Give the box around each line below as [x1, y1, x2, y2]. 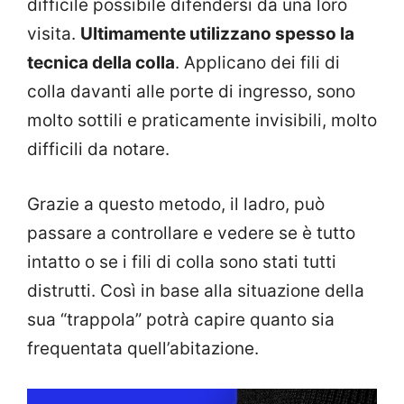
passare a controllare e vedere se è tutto [27, 222, 355, 243]
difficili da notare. [27, 139, 170, 161]
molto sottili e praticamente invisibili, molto [27, 110, 377, 132]
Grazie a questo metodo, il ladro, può [27, 193, 325, 215]
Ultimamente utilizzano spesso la [80, 23, 354, 45]
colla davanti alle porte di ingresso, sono [27, 81, 355, 103]
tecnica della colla [27, 52, 175, 74]
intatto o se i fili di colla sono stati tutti [27, 251, 336, 272]
